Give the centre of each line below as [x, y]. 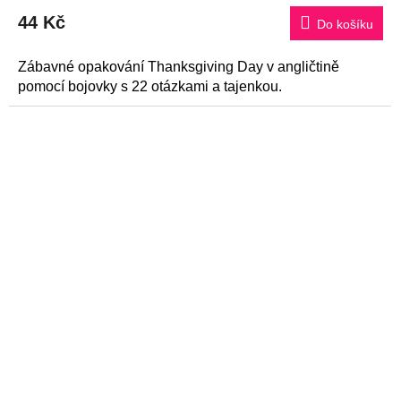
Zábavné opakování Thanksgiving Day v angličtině [179, 66]
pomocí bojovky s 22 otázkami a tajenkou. [150, 86]
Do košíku [345, 24]
